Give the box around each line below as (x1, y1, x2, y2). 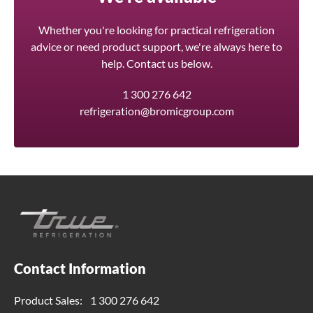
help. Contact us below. (101, 56, 212, 70)
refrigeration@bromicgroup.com (79, 103, 234, 117)
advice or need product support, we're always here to (31, 39, 282, 53)
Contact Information (14, 259, 146, 277)
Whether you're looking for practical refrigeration (38, 22, 275, 36)
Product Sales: (14, 293, 85, 307)
